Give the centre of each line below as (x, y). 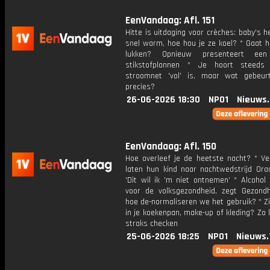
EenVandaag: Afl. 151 (170, 20)
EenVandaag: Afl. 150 (171, 146)
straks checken (152, 224)
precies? (140, 87)
